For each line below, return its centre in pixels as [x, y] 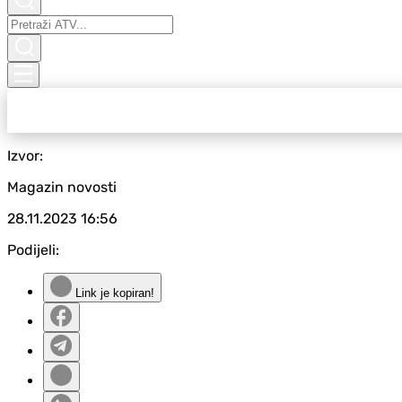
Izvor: [25, 156]
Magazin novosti [62, 187]
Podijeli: [33, 250]
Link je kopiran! [113, 293]
